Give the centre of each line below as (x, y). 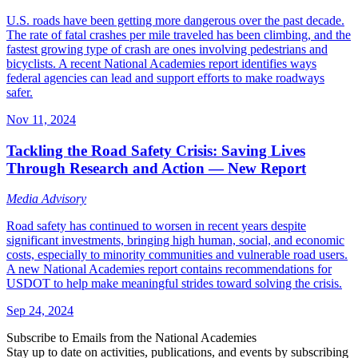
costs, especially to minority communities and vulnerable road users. (177, 255)
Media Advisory (46, 199)
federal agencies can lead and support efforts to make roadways (165, 78)
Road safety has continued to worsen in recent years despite (156, 226)
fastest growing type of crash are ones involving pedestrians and (167, 49)
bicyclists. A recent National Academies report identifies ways (161, 63)
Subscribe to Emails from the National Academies (131, 338)
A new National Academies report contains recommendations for (169, 269)
